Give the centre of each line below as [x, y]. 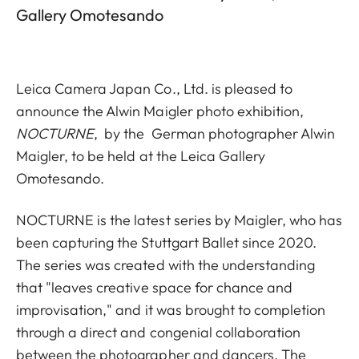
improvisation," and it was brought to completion [171, 310]
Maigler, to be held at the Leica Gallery [141, 156]
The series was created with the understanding [166, 265]
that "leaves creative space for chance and [155, 287]
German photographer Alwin [243, 133]
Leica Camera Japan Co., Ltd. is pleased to [155, 89]
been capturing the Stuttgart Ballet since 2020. [167, 242]
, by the [121, 133]
